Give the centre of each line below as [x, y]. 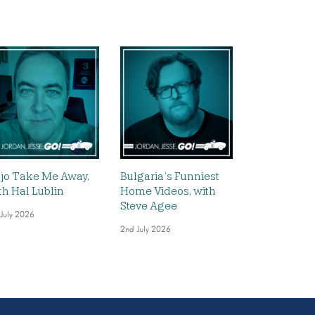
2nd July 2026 [146, 230]
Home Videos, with [168, 191]
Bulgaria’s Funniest [170, 176]
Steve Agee [149, 206]
